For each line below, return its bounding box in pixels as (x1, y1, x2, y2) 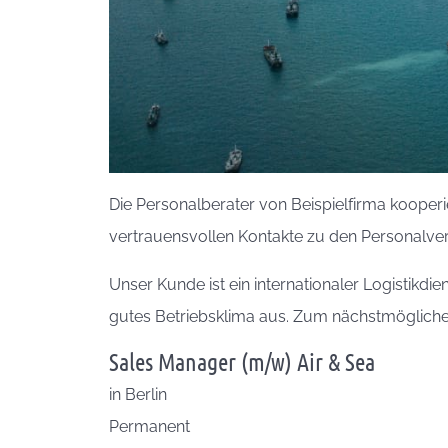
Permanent (109, 416, 190, 436)
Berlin (125, 384, 167, 404)
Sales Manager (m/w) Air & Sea (109, 346, 375, 376)
